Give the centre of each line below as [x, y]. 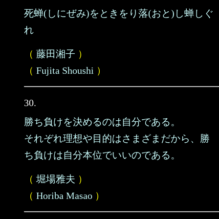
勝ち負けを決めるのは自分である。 [102, 122]
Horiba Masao [64, 196]
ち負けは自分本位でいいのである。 [102, 155]
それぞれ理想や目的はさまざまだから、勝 [117, 138]
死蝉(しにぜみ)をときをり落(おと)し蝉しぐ [119, 13]
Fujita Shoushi [65, 70]
